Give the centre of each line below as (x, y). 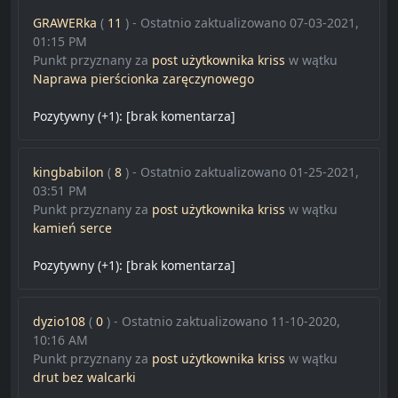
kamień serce (72, 228)
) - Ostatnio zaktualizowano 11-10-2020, (223, 322)
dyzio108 (59, 322)
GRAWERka (65, 23)
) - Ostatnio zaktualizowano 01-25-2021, (242, 172)
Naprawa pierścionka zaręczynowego (143, 79)
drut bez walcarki (84, 378)
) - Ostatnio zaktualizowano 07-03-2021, (242, 23)
